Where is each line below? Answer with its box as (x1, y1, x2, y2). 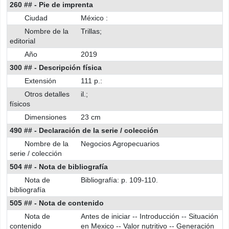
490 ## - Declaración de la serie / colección (10, 126, 158, 135)
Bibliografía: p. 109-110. (81, 176, 158, 185)
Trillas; (81, 27, 102, 36)
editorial (10, 37, 35, 45)
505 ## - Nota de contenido (10, 199, 104, 208)
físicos (10, 100, 30, 108)
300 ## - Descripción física (10, 63, 102, 72)
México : (81, 14, 108, 22)
